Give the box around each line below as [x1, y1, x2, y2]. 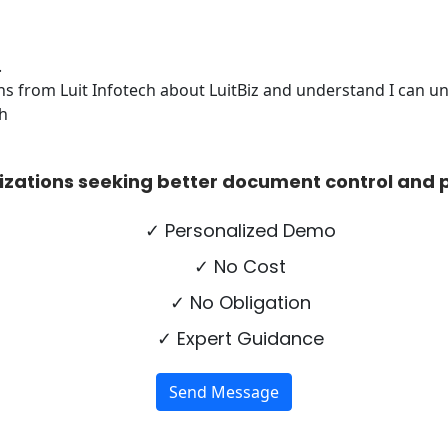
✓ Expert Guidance [156, 326, 324, 351]
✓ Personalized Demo [144, 218, 336, 243]
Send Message [169, 381, 279, 403]
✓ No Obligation [169, 290, 311, 315]
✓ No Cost [194, 254, 286, 279]
